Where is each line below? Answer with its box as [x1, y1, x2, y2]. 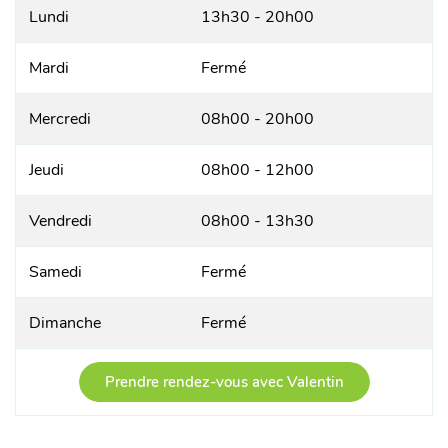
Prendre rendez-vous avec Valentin [104, 372, 344, 392]
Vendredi [29, 210, 92, 232]
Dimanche [29, 312, 101, 334]
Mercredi [29, 108, 91, 130]
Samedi [29, 261, 82, 283]
